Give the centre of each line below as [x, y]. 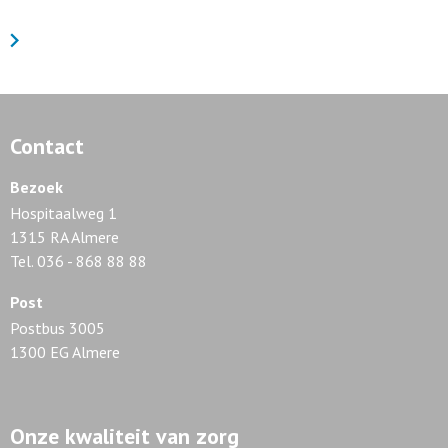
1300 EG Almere [65, 352]
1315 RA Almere [64, 237]
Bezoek [36, 187]
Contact [47, 146]
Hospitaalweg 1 [63, 213]
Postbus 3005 [57, 328]
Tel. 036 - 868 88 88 [78, 261]
